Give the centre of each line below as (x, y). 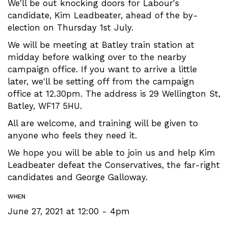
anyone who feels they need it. (72, 135)
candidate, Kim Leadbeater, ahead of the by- (103, 15)
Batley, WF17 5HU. (45, 106)
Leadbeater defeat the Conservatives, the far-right (114, 165)
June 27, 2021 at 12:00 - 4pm (69, 211)
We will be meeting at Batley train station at (101, 45)
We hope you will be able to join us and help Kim (111, 153)
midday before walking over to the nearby (97, 57)
